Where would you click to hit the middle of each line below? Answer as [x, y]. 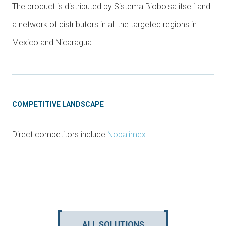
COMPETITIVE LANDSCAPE [58, 105]
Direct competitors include [60, 135]
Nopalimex [127, 135]
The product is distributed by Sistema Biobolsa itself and [111, 7]
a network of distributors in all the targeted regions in [104, 25]
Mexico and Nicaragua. [53, 43]
